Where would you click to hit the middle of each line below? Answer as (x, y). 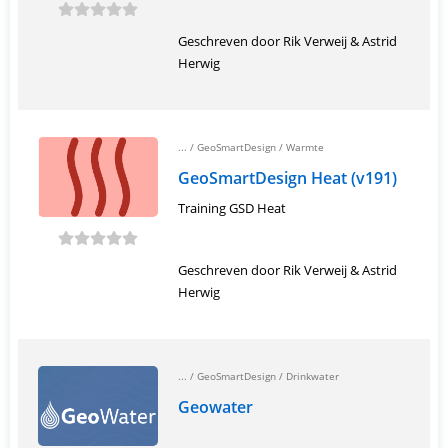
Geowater (215, 407)
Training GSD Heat (232, 208)
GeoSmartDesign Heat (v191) (287, 178)
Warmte (305, 147)
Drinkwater (312, 376)
